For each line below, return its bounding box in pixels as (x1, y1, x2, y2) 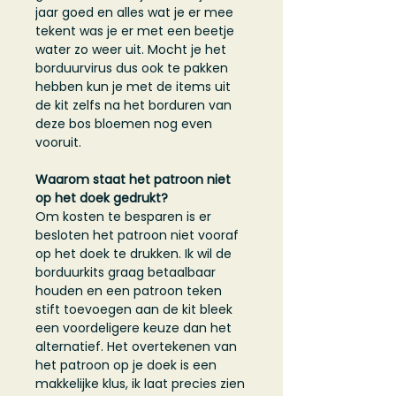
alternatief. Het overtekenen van (35, 338, 237, 356)
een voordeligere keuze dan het (35, 319, 232, 338)
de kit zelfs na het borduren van (35, 96, 232, 115)
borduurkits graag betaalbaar (35, 263, 216, 282)
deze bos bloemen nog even (35, 115, 212, 133)
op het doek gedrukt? (35, 189, 168, 208)
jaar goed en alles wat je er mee (35, 4, 233, 22)
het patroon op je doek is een (35, 356, 217, 375)
